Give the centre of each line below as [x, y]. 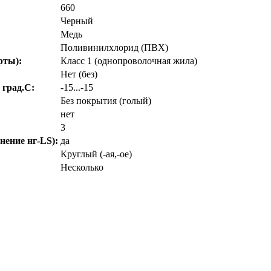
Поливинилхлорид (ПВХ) [114, 47]
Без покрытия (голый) [106, 100]
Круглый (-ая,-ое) [96, 154]
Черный [77, 21]
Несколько [82, 167]
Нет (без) [79, 74]
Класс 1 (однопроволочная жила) [129, 60]
